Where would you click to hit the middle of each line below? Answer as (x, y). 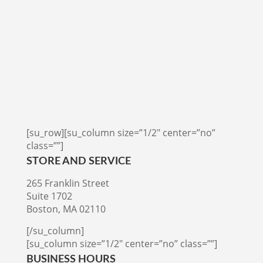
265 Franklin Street (68, 183)
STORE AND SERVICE (78, 162)
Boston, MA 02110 (66, 209)
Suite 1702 (49, 196)
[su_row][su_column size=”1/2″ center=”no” (121, 133)
